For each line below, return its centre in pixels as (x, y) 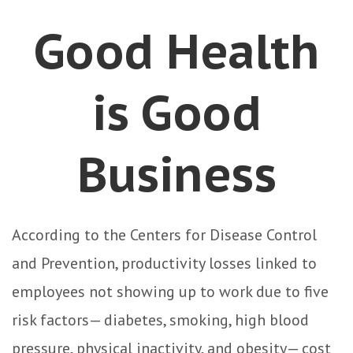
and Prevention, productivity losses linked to (164, 263)
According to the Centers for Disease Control (164, 235)
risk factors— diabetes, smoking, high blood (160, 320)
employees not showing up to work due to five (170, 292)
